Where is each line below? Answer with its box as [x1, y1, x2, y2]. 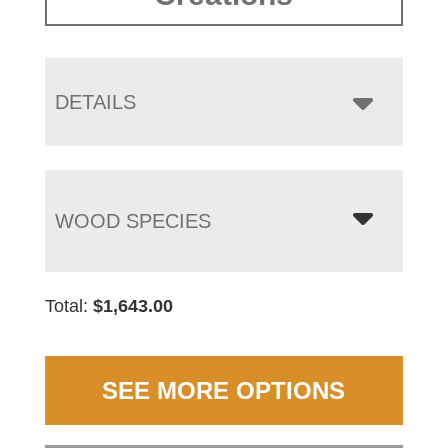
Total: [44, 296, 93, 317]
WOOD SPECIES [54, 210, 211, 233]
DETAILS [54, 91, 136, 114]
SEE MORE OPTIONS [102, 377, 346, 405]
